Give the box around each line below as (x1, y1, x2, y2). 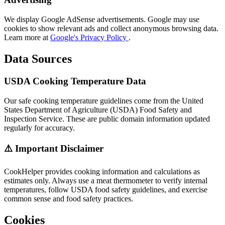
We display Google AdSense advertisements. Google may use (4, 15, 199, 24)
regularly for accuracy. (4, 123, 75, 132)
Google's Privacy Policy (50, 33, 129, 42)
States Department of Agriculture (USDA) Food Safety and (4, 105, 192, 114)
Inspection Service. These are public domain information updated (4, 114, 210, 123)
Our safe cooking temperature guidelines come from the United (4, 96, 203, 105)
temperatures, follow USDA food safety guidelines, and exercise (4, 185, 207, 194)
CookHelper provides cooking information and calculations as (4, 167, 200, 176)
